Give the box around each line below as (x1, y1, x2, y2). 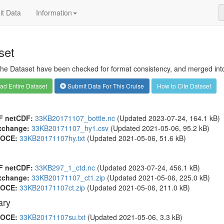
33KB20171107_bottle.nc (34, 113, 115, 123)
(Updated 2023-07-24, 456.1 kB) (94, 162, 200, 172)
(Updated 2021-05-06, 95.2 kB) (108, 123, 209, 133)
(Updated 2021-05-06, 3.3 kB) (85, 212, 182, 222)
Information (36, 7, 72, 17)
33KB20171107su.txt (19, 212, 85, 222)
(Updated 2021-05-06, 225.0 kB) (104, 172, 210, 182)
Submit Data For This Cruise (65, 81, 144, 90)
